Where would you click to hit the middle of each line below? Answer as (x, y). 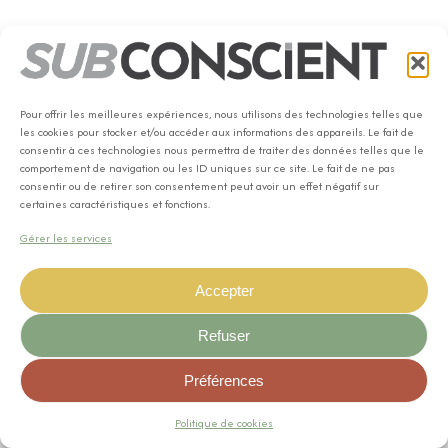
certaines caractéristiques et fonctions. (115, 204)
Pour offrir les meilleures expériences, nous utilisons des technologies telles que (221, 114)
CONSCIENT (261, 323)
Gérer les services (66, 238)
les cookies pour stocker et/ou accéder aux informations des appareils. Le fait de (217, 132)
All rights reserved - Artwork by (190, 367)
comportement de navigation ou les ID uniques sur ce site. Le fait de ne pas (207, 168)
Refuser (224, 335)
